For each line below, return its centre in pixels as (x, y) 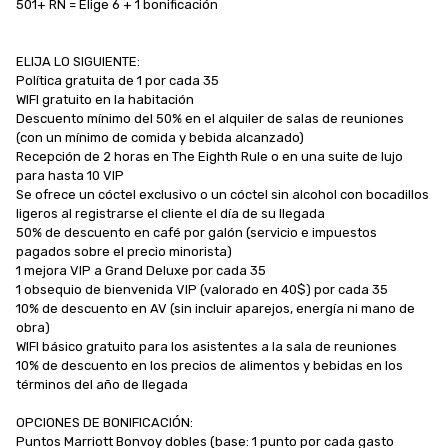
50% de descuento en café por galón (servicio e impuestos (196, 232)
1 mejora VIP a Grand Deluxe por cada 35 (141, 270)
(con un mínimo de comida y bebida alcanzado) (160, 137)
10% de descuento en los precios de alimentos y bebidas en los (209, 365)
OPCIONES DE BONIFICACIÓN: (104, 422)
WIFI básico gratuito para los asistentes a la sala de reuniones (206, 346)
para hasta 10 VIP (70, 175)
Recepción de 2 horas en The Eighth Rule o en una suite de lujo (209, 156)
